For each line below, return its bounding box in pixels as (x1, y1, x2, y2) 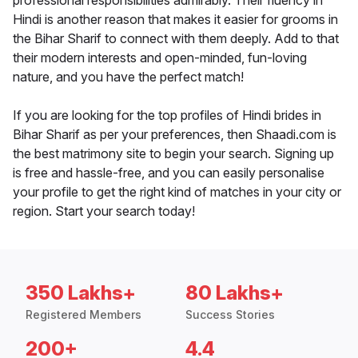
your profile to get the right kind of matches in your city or (13, 184, 341, 201)
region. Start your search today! (13, 203, 195, 220)
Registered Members (26, 308, 141, 322)
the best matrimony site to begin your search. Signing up (13, 145, 334, 162)
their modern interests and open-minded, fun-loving (13, 50, 307, 66)
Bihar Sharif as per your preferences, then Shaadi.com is (13, 126, 336, 143)
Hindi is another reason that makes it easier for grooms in (13, 11, 338, 28)
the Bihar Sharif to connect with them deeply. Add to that (13, 30, 339, 47)
